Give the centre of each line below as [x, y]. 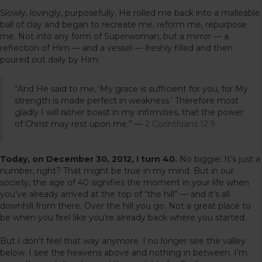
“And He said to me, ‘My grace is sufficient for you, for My [131, 89]
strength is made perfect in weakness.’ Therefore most [127, 100]
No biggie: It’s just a [219, 159]
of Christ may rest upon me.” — [80, 124]
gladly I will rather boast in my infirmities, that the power [129, 112]
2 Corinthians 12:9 [180, 124]
